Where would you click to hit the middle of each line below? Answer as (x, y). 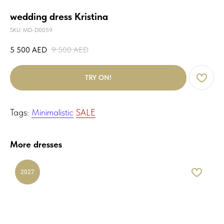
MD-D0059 (38, 30)
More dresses (36, 144)
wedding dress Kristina (59, 16)
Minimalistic (52, 112)
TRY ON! (98, 78)
